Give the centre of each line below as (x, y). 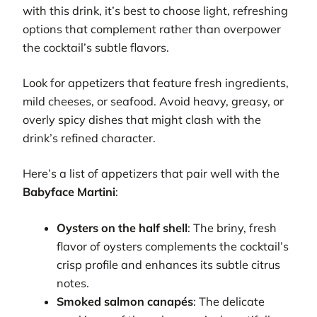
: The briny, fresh (232, 227)
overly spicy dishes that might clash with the (142, 120)
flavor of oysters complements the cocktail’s (173, 246)
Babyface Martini (69, 192)
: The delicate (229, 301)
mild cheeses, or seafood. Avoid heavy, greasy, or (153, 102)
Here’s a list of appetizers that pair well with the (151, 174)
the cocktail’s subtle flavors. (96, 47)
